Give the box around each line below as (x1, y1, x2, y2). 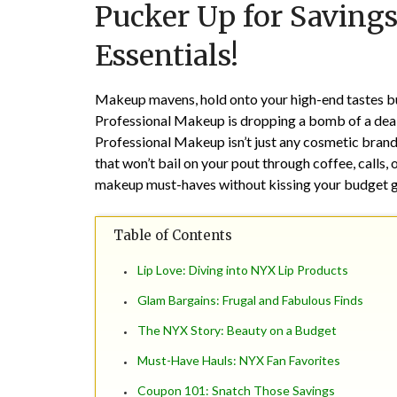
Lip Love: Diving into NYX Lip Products (137, 262, 348, 278)
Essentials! (95, 38, 238, 74)
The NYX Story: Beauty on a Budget (137, 323, 337, 339)
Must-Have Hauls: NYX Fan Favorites (137, 353, 340, 369)
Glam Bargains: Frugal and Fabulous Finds (137, 292, 363, 308)
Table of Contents (113, 227, 232, 245)
